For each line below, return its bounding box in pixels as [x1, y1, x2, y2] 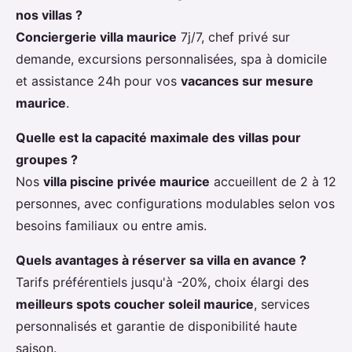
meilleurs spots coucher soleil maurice [16, 296, 254, 313]
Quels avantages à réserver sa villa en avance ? [16, 252, 306, 269]
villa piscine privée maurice [43, 174, 210, 190]
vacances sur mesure [181, 73, 313, 90]
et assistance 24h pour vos [16, 73, 181, 90]
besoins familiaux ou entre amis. [16, 218, 207, 234]
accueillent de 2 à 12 [210, 174, 336, 190]
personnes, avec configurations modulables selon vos [16, 196, 335, 212]
